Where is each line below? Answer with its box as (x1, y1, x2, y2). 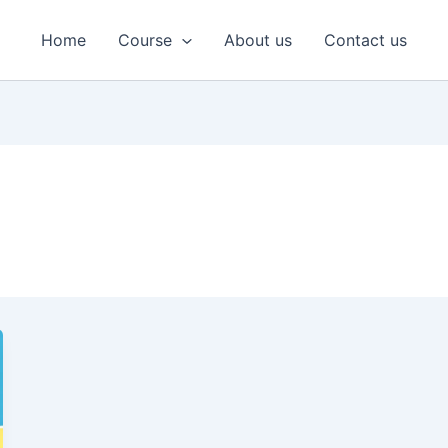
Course (118, 30, 173, 50)
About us (223, 30, 292, 50)
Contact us (323, 30, 407, 50)
